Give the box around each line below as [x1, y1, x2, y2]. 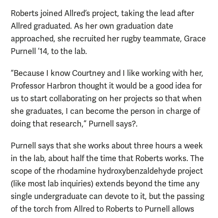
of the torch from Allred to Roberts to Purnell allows [11, 204, 194, 215]
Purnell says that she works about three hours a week [11, 141, 203, 151]
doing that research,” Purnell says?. [11, 119, 138, 129]
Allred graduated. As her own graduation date [11, 21, 173, 32]
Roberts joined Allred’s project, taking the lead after [11, 9, 194, 19]
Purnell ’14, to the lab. [11, 47, 87, 57]
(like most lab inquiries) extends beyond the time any [11, 179, 200, 189]
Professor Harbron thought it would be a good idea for [11, 81, 202, 91]
